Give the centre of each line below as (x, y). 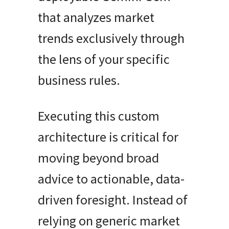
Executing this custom (99, 116)
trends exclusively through (111, 38)
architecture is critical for (108, 136)
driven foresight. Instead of (113, 199)
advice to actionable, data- (111, 178)
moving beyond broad (98, 157)
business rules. (79, 80)
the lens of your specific (104, 59)
